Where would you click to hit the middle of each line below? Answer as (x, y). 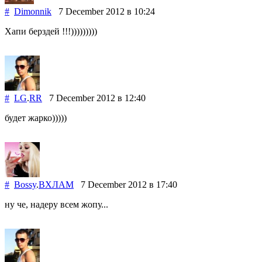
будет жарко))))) (36, 118)
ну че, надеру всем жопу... (56, 204)
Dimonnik (33, 11)
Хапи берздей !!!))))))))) (51, 31)
